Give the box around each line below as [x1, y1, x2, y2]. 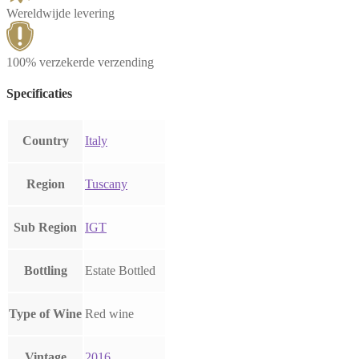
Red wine [85, 306, 134, 321]
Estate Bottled [85, 263, 155, 277]
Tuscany [85, 176, 127, 191]
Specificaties [6, 87, 72, 101]
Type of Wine [9, 306, 82, 321]
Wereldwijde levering [6, 6, 115, 21]
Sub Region [14, 220, 77, 234]
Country [22, 133, 69, 147]
